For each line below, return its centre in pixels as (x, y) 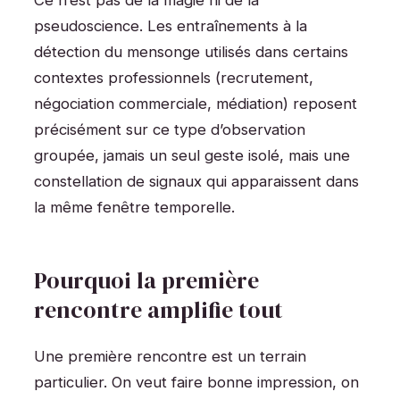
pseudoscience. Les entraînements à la (171, 26)
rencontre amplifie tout (158, 310)
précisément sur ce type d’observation (170, 130)
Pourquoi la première (146, 281)
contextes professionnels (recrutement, (174, 78)
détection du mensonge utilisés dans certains (191, 52)
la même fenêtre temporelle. (134, 208)
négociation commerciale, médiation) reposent (196, 104)
